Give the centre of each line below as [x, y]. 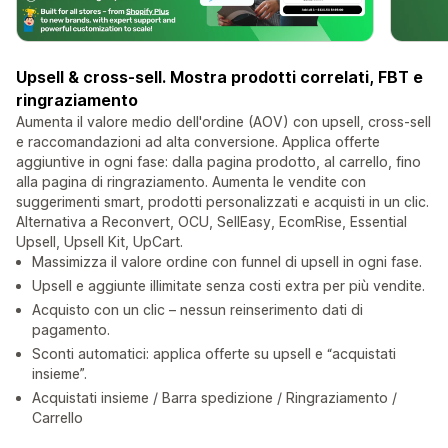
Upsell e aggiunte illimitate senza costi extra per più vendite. [228, 286]
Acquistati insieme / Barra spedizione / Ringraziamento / [214, 398]
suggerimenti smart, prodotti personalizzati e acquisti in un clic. [222, 202]
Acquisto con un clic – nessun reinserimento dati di [197, 310]
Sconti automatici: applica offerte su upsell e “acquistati [214, 354]
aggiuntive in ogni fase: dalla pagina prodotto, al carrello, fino [218, 162]
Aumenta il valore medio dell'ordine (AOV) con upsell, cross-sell [223, 122]
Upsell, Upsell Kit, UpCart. [99, 242]
